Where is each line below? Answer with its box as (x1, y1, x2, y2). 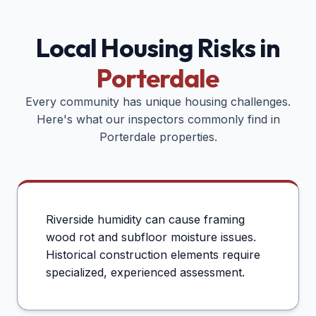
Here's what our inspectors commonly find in (36, 112, 280, 127)
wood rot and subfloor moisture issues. (46, 230, 256, 245)
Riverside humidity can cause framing (46, 212, 245, 227)
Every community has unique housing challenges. (25, 95, 291, 109)
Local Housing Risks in (35, 32, 281, 64)
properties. (155, 130, 217, 145)
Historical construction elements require (46, 248, 260, 262)
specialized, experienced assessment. (46, 265, 245, 280)
